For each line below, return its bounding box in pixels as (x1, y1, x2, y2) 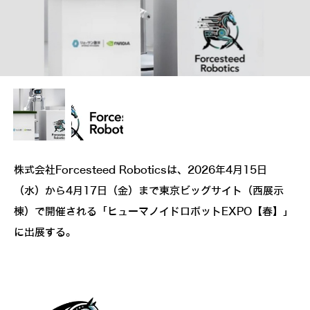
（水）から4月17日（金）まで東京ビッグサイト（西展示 (14, 185, 284, 197)
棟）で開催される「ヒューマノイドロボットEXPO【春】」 (14, 206, 293, 218)
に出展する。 (14, 227, 76, 239)
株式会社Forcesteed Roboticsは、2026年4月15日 (14, 165, 267, 176)
